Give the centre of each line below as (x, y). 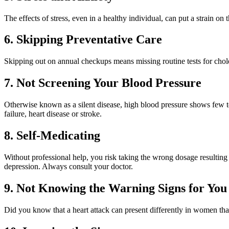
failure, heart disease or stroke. (53, 114)
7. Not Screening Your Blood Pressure (103, 83)
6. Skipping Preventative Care (83, 40)
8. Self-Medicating (52, 136)
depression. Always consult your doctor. (68, 166)
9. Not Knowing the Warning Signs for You (116, 188)
